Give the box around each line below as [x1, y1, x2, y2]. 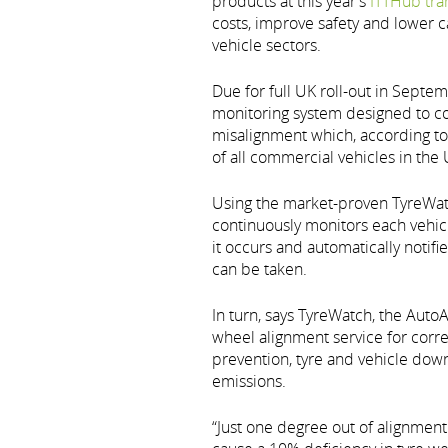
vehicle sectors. [212, 33, 321, 56]
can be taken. [212, 257, 307, 280]
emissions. [212, 369, 286, 392]
